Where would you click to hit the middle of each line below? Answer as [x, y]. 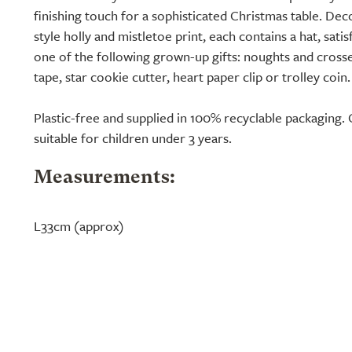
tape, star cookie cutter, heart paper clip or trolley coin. [192, 77]
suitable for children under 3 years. [133, 138]
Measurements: [104, 178]
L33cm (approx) [79, 226]
